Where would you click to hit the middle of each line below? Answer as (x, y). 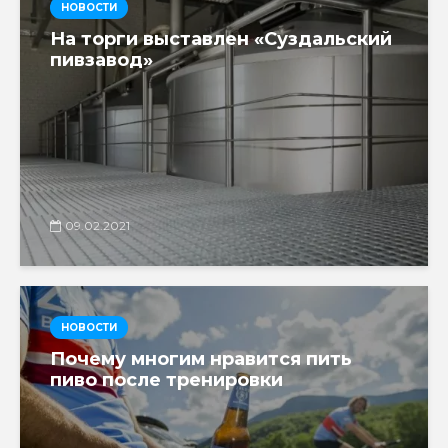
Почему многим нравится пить (201, 358)
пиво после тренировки (166, 379)
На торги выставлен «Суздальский (221, 38)
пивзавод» (101, 59)
